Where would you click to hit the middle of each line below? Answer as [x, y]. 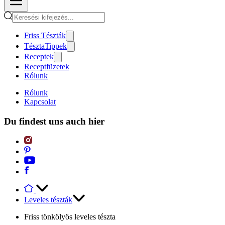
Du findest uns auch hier [54, 121]
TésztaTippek [45, 46]
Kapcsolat [40, 102]
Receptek [39, 57]
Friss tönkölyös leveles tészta [70, 217]
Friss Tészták [45, 35]
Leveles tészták [48, 200]
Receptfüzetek [47, 67]
